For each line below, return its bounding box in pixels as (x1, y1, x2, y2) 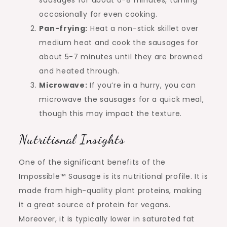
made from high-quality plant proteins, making (19, 185, 202, 196)
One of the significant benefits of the (19, 157, 166, 168)
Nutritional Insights (19, 131, 125, 147)
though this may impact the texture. (39, 108, 182, 119)
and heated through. (39, 66, 120, 77)
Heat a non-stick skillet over (88, 23, 199, 34)
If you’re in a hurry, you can (87, 80, 196, 91)
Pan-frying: (39, 23, 88, 34)
